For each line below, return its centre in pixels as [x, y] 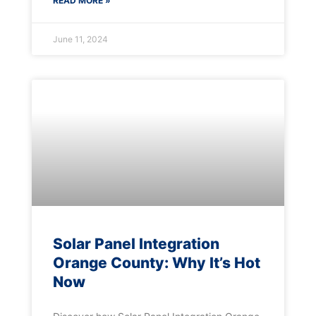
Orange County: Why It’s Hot [156, 263]
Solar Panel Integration [136, 244]
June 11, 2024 [80, 39]
